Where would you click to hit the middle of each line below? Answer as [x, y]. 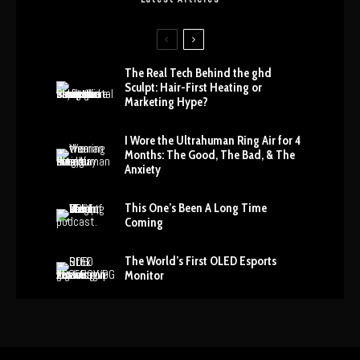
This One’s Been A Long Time [196, 208]
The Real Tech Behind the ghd [198, 73]
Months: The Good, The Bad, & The [210, 155]
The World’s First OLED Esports [200, 261]
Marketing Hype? [166, 102]
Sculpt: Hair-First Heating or [193, 88]
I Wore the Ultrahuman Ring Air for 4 [213, 141]
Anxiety [143, 170]
